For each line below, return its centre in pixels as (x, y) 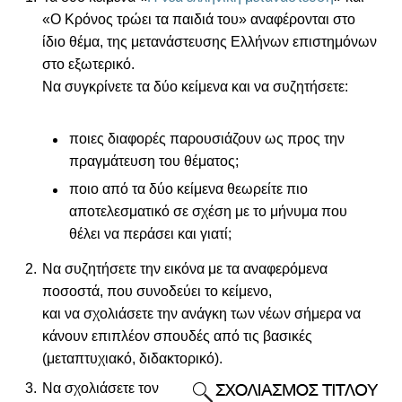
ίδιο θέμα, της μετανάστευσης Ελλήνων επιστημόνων (210, 42)
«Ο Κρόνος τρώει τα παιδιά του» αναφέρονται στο (199, 20)
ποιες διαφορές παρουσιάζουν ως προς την (206, 139)
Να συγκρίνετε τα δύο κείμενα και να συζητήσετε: (195, 87)
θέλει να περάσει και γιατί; (150, 234)
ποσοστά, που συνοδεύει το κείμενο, (157, 292)
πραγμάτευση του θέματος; (153, 162)
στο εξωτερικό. (88, 65)
